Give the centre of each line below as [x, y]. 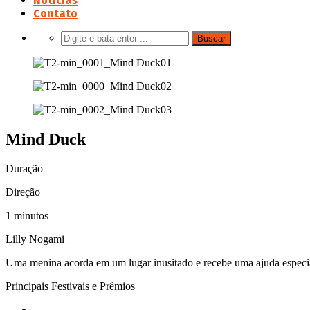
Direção [23, 192]
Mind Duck [46, 139]
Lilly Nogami [35, 239]
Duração [24, 168]
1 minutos [27, 215]
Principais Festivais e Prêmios [70, 286]
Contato [55, 13]
